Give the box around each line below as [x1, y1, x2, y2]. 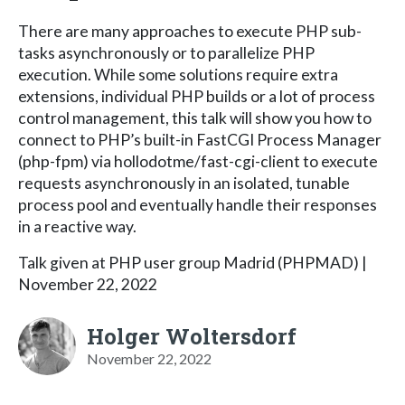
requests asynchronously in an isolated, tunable [18, 173, 350, 193]
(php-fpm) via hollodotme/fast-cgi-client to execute [18, 151, 378, 171]
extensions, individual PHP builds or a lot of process [18, 86, 375, 106]
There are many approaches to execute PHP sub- [18, 21, 362, 41]
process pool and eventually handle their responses [18, 194, 377, 214]
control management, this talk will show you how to [18, 108, 372, 127]
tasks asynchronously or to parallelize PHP [18, 42, 315, 62]
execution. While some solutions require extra [18, 64, 338, 84]
